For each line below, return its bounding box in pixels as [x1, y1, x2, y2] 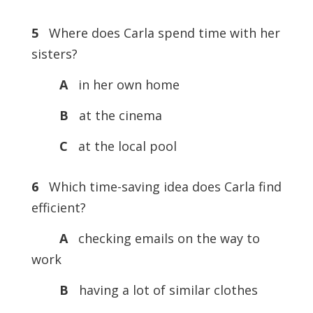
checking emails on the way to [74, 230, 260, 247]
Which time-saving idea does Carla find [45, 178, 282, 195]
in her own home [74, 76, 180, 93]
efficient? [31, 199, 86, 216]
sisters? [31, 45, 78, 62]
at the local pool [74, 138, 177, 154]
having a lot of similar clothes [75, 282, 258, 298]
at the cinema [75, 107, 162, 124]
